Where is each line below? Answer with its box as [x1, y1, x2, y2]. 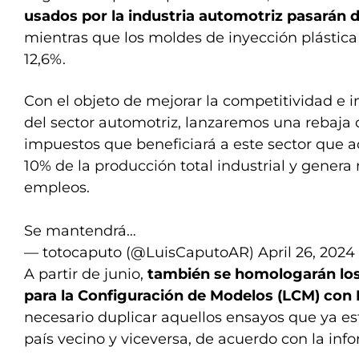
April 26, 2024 [258, 244, 355, 261]
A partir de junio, [24, 265, 147, 283]
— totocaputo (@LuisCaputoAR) [24, 244, 258, 261]
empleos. [24, 179, 90, 196]
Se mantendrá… [24, 222, 136, 240]
